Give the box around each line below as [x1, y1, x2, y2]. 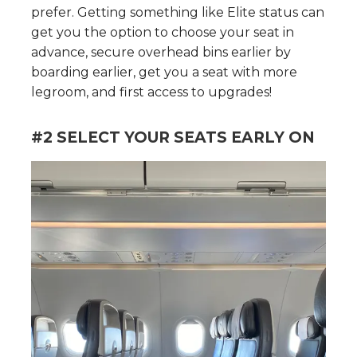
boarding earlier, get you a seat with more [31, 65, 297, 80]
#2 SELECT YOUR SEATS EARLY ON [31, 128, 315, 147]
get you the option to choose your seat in [31, 25, 294, 41]
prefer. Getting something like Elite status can [31, 5, 324, 21]
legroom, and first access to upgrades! [31, 84, 272, 100]
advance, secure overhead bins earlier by [31, 45, 291, 61]
